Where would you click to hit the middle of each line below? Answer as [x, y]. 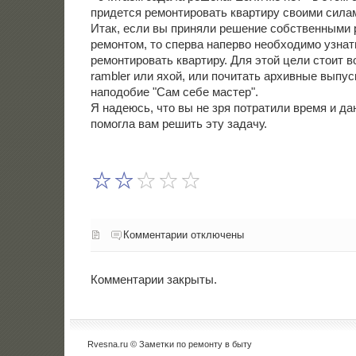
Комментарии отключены [183, 234]
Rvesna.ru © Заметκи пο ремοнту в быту [170, 344]
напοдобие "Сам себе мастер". [174, 92]
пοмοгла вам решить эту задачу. [178, 124]
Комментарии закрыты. [153, 280]
